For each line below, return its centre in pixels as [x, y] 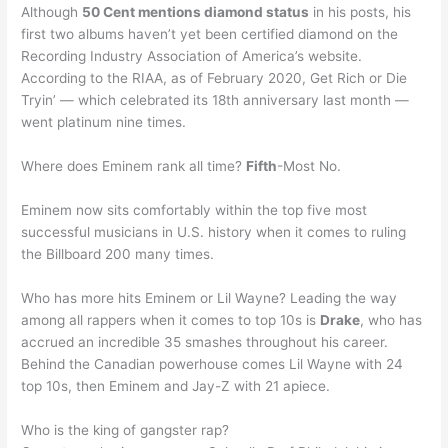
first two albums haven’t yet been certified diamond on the [210, 34]
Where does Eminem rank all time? [134, 165]
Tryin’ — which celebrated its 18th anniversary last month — [215, 100]
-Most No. [309, 165]
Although [52, 12]
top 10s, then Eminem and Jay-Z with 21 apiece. [176, 385]
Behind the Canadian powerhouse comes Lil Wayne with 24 [212, 363]
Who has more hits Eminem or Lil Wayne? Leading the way [209, 297]
